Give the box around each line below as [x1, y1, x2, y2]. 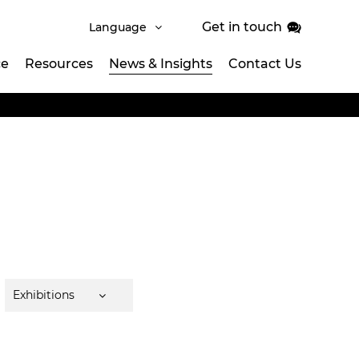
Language [89, 19, 147, 34]
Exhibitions [13, 288, 75, 302]
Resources [25, 56, 93, 71]
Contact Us [228, 56, 301, 71]
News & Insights [109, 56, 212, 71]
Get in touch [202, 19, 282, 34]
